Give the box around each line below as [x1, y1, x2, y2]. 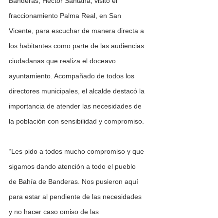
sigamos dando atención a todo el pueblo [9, 163, 138, 171]
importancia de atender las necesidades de [9, 102, 144, 110]
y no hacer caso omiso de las [9, 208, 101, 216]
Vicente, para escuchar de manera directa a [9, 27, 146, 35]
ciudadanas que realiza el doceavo [9, 57, 118, 65]
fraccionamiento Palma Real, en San [9, 12, 123, 20]
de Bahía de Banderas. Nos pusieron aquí [9, 178, 140, 186]
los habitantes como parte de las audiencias [9, 42, 146, 50]
